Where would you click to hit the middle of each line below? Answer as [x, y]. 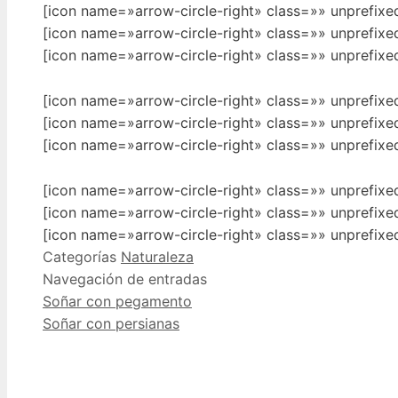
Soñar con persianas [111, 323]
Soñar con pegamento [117, 301]
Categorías [82, 256]
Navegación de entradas [125, 279]
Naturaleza [157, 256]
